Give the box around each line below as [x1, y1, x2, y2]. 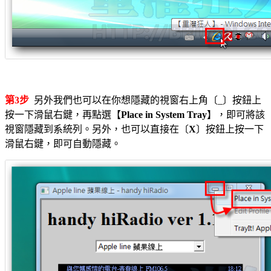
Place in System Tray [121, 109, 207, 120]
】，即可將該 [207, 109, 265, 120]
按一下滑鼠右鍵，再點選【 [5, 109, 121, 120]
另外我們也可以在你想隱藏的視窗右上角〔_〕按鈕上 [29, 94, 261, 105]
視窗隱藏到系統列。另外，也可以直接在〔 [5, 123, 189, 134]
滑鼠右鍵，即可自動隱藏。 [5, 138, 121, 149]
